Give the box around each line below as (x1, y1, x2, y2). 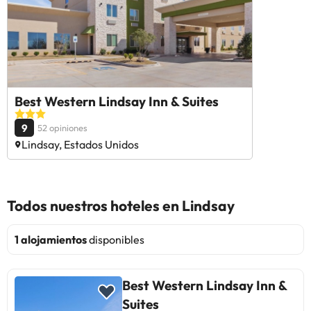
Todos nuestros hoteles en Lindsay (7, 196, 235, 215)
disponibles (87, 233, 144, 247)
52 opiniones (37, 122, 87, 134)
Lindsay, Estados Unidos (22, 137, 139, 152)
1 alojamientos (15, 233, 87, 247)
